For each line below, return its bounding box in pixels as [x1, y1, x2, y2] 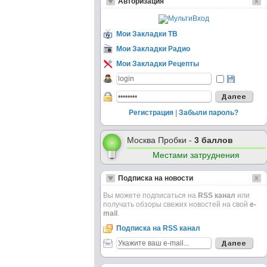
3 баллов [194, 135, 233, 145]
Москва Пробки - [127, 135, 194, 145]
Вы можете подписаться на [103, 191, 198, 200]
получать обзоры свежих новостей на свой [103, 200, 250, 209]
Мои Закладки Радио [116, 45, 190, 53]
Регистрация [129, 108, 173, 117]
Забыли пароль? [179, 108, 238, 117]
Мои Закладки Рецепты [116, 60, 199, 68]
